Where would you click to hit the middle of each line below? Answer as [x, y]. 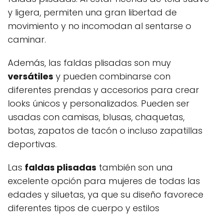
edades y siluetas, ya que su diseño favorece [106, 194]
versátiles [31, 76]
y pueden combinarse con [112, 76]
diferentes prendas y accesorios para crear [103, 90]
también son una [135, 167]
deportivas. [32, 144]
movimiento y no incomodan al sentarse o [100, 26]
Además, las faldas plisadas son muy [89, 62]
